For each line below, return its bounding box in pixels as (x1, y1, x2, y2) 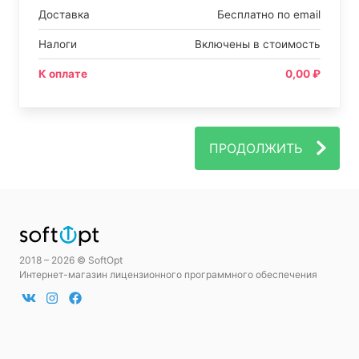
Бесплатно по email (217, 7, 321, 21)
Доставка (38, 7, 90, 21)
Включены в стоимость (195, 37, 321, 50)
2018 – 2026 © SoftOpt (19, 254, 123, 267)
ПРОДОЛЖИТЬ (209, 139, 302, 156)
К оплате (38, 67, 87, 80)
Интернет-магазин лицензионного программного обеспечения (19, 268, 317, 281)
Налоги (38, 37, 77, 50)
